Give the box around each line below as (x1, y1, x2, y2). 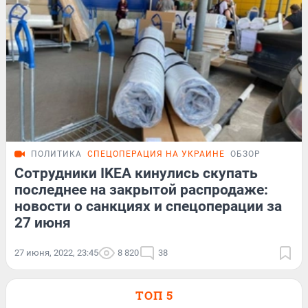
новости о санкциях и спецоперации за (14, 198, 282, 215)
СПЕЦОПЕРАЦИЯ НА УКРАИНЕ (87, 149, 225, 159)
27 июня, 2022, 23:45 (14, 247, 98, 258)
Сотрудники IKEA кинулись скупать (14, 165, 258, 182)
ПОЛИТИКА (31, 149, 82, 159)
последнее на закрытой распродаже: (14, 181, 268, 199)
